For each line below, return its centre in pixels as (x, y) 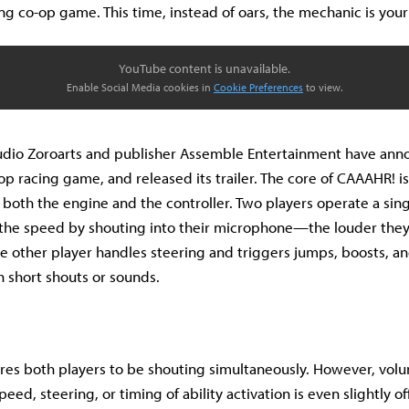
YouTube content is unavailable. (204, 68)
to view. (323, 87)
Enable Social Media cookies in (140, 87)
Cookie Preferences (258, 87)
